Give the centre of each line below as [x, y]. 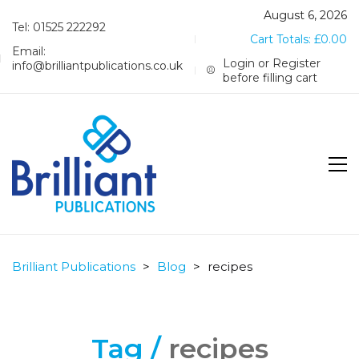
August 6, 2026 [305, 15]
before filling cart [270, 78]
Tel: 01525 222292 [59, 27]
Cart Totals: [282, 39]
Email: [29, 51]
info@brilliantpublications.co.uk [97, 66]
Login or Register [272, 63]
